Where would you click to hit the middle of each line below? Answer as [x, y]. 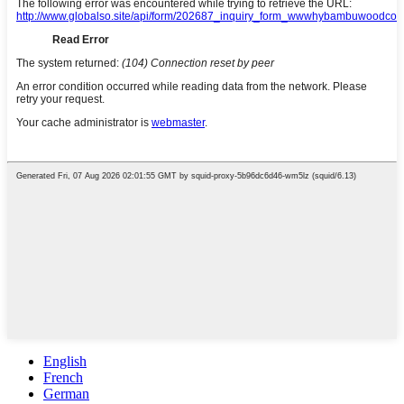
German [66, 393]
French [63, 377]
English [65, 361]
